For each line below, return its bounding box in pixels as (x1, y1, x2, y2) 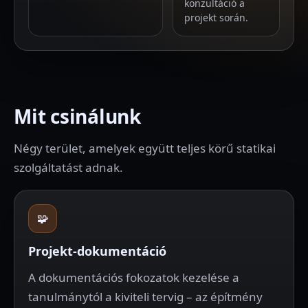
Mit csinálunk (14, 103, 141, 129)
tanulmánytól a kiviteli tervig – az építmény (28, 289, 263, 305)
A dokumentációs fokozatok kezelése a (28, 269, 239, 285)
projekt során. (184, 11, 248, 24)
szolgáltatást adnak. (14, 159, 123, 175)
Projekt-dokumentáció (28, 243, 166, 259)
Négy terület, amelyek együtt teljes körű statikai (14, 140, 276, 156)
